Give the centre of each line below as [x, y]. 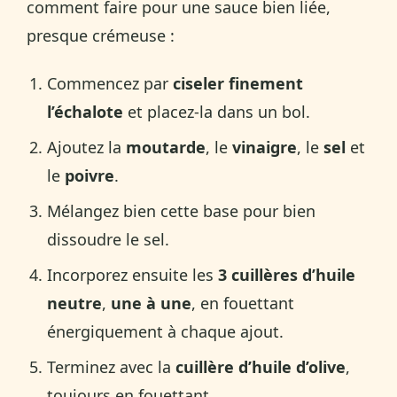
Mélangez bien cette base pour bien [182, 210]
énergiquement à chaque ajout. [166, 331]
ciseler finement [238, 83]
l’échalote [86, 111]
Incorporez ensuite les [133, 274]
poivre [90, 175]
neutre [75, 303]
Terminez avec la [112, 366]
